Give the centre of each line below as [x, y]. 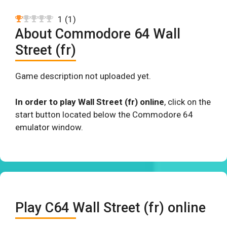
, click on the [187, 102]
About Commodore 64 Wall [98, 34]
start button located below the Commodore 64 [104, 114]
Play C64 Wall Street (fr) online [110, 208]
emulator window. [49, 127]
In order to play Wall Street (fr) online [90, 102]
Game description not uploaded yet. [83, 76]
